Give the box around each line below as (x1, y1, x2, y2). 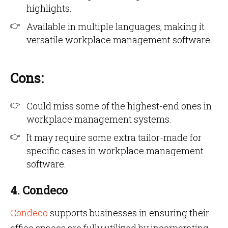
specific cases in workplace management (26, 145, 204, 157)
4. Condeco (10, 183, 68, 197)
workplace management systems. (26, 113, 172, 125)
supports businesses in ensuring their (48, 207, 209, 219)
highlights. (26, 2, 72, 14)
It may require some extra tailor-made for (26, 131, 202, 144)
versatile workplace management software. (26, 34, 212, 46)
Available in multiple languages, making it (26, 20, 205, 33)
